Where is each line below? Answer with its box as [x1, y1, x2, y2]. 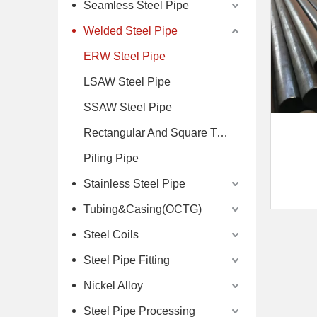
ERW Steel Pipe [83, 50, 166, 62]
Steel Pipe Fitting [83, 253, 170, 266]
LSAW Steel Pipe [83, 75, 171, 88]
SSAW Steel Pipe [83, 100, 172, 113]
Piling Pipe [83, 151, 139, 164]
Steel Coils [83, 228, 139, 241]
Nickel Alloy [83, 279, 143, 292]
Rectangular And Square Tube [217, 126, 228, 139]
